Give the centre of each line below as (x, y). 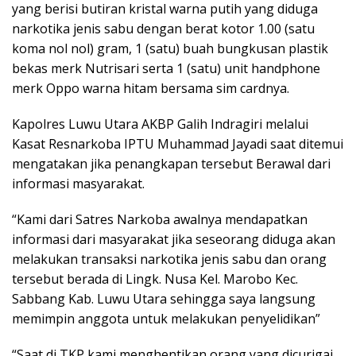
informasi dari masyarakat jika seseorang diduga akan (174, 240)
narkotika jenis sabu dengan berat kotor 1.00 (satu (163, 29)
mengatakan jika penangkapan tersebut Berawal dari (171, 164)
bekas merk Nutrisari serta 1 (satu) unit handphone (166, 69)
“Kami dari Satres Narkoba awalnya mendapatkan (160, 220)
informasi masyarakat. (78, 184)
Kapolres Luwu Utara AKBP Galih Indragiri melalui (160, 124)
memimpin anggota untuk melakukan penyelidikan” (166, 319)
